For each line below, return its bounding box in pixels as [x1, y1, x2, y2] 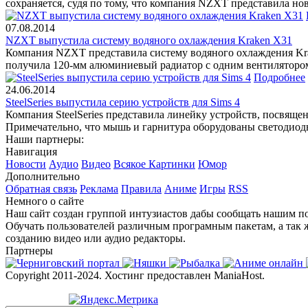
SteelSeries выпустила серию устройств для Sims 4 [5, 96, 240, 108]
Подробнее [254, 71, 305, 83]
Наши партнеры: [5, 133, 84, 145]
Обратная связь [5, 182, 77, 195]
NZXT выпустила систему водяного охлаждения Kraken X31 [5, 34, 292, 46]
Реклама [80, 182, 118, 195]
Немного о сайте [5, 195, 84, 207]
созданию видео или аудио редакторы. [5, 232, 186, 244]
